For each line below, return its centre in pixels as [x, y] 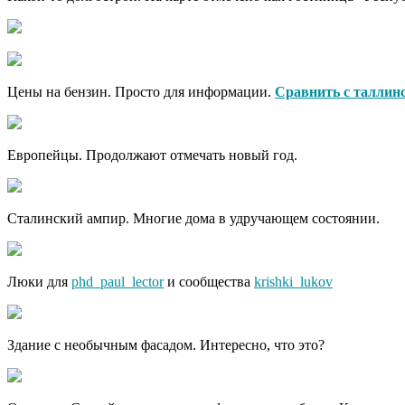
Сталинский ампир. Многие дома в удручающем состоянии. [193, 219]
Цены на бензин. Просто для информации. [141, 92]
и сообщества [209, 282]
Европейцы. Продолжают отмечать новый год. [152, 155]
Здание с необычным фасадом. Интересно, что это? [166, 345]
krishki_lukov [293, 282]
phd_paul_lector [118, 282]
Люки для [39, 282]
